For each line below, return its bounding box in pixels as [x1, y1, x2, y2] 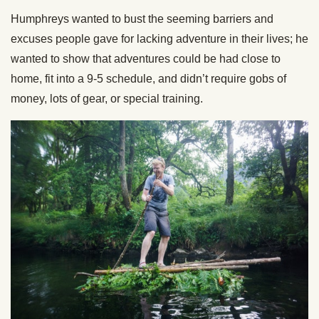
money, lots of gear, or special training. [11, 92, 203, 105]
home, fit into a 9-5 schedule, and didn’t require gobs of [11, 72, 286, 85]
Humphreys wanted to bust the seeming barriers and [11, 12, 273, 25]
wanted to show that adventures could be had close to [11, 52, 281, 65]
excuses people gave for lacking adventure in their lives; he [11, 32, 308, 45]
